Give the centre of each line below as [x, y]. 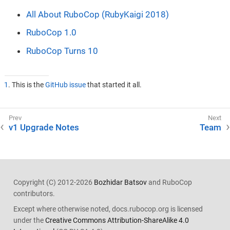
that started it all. [113, 85]
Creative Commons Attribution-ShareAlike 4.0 [117, 221]
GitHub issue [65, 85]
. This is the [26, 85]
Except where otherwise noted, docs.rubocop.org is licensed [108, 209]
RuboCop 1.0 [51, 33]
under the [29, 221]
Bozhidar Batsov [120, 182]
